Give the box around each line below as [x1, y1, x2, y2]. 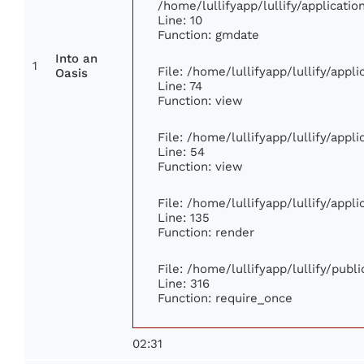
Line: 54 [158, 145, 205, 159]
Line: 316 [158, 276, 210, 291]
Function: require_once [158, 291, 292, 305]
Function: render [158, 225, 254, 240]
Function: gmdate [158, 28, 259, 42]
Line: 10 [158, 13, 202, 28]
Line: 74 [158, 79, 202, 93]
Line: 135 [158, 210, 210, 225]
